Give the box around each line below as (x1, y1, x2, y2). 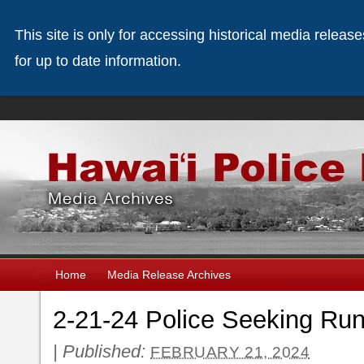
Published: (63, 341, 150, 362)
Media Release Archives (107, 268, 231, 281)
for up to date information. (15, 53, 181, 69)
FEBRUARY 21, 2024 (150, 344, 310, 361)
